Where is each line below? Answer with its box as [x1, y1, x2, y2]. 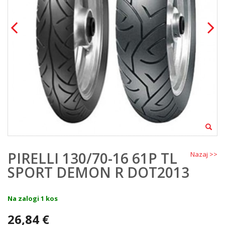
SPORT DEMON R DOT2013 [8, 162, 189, 182]
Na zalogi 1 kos [8, 193, 58, 203]
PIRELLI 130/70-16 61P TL [8, 148, 177, 168]
